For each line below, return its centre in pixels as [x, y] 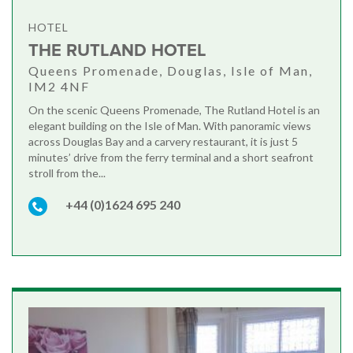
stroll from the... [67, 173]
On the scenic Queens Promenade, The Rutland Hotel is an [174, 110]
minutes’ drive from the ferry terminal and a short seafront [171, 158]
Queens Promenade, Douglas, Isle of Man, [171, 71]
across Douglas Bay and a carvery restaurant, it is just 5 [163, 142]
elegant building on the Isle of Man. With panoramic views [170, 126]
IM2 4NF [59, 87]
